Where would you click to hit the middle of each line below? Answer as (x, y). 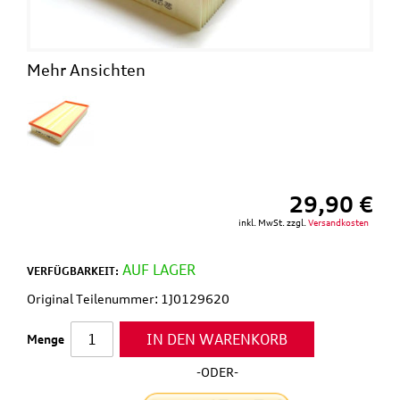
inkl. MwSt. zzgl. (273, 222)
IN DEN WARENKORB (217, 339)
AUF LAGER (159, 269)
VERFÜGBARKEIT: (73, 271)
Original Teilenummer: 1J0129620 (128, 298)
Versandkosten (338, 222)
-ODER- (217, 371)
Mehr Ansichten (86, 69)
